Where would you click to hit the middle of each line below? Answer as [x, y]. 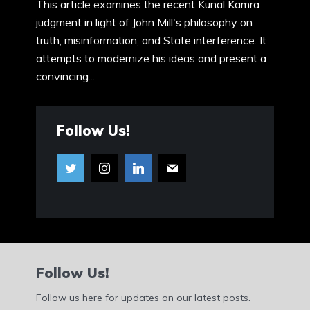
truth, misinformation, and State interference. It [151, 40]
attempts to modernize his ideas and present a [151, 58]
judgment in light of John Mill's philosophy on [144, 22]
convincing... [65, 76]
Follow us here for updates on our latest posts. [143, 297]
